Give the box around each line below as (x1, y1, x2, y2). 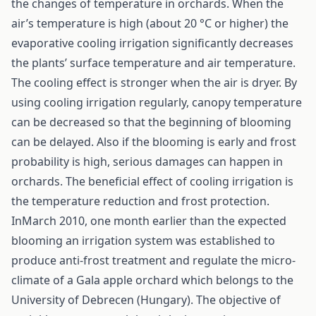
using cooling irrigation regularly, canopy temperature (11, 95, 302, 110)
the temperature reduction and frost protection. (11, 193, 269, 209)
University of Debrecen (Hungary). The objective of (11, 292, 281, 308)
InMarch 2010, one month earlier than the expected (11, 213, 286, 229)
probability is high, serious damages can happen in (11, 154, 283, 169)
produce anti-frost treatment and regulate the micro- (11, 253, 296, 268)
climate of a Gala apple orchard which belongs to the (11, 272, 293, 288)
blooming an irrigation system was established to (11, 233, 275, 248)
